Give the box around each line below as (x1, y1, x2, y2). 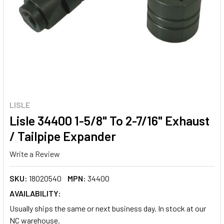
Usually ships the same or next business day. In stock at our (9, 203, 206, 213)
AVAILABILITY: (9, 188, 61, 198)
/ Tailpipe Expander (9, 128, 116, 143)
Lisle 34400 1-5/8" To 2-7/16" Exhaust (9, 113, 209, 128)
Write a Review (9, 148, 60, 158)
